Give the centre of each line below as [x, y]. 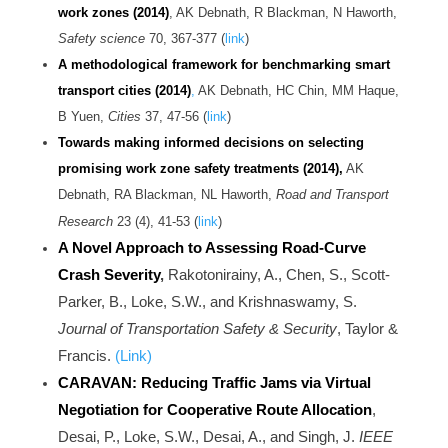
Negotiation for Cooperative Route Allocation [214, 410]
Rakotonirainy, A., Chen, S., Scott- [278, 275]
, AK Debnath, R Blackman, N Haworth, [282, 13]
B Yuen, [82, 117]
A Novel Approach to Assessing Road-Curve [211, 248]
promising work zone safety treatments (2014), [200, 169]
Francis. [86, 356]
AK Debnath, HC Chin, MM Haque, [296, 91]
